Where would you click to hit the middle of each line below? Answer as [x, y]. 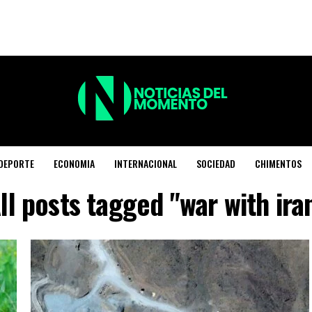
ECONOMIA [75, 164]
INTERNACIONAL [146, 164]
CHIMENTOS [279, 164]
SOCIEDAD [216, 164]
